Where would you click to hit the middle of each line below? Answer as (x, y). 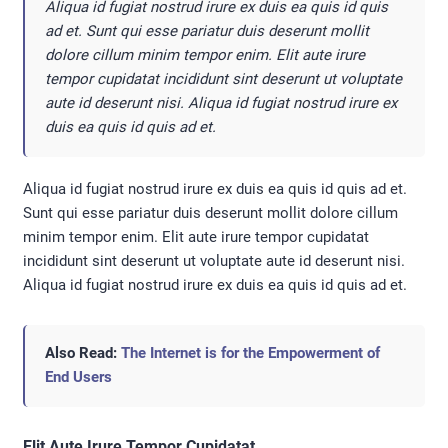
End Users (78, 376)
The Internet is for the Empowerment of (250, 352)
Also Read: (83, 352)
